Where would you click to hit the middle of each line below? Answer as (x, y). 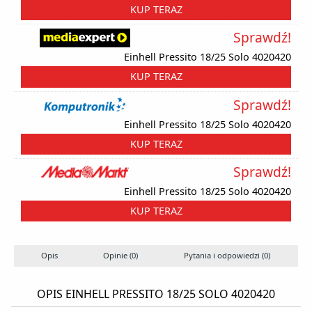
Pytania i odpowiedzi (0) (227, 256)
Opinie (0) (120, 256)
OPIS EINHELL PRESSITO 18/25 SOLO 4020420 (156, 294)
